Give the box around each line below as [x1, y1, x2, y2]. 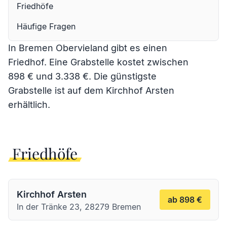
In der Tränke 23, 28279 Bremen [17, 202, 141, 212]
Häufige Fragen [17, 21, 75, 31]
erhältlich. [8, 99, 50, 110]
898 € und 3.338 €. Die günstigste [8, 71, 157, 82]
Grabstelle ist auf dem [8, 85, 106, 96]
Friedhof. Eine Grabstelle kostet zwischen [8, 57, 188, 67]
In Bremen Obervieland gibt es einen [8, 43, 167, 53]
